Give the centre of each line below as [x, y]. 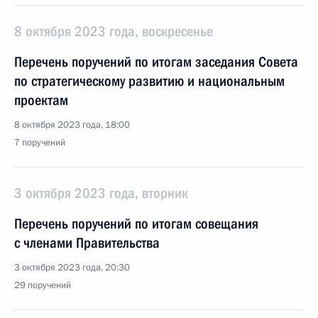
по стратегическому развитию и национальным [149, 81]
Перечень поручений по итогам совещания [136, 224]
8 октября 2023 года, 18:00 [72, 125]
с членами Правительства [87, 243]
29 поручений [43, 285]
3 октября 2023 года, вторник [101, 193]
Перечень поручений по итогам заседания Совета [156, 62]
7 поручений [40, 143]
